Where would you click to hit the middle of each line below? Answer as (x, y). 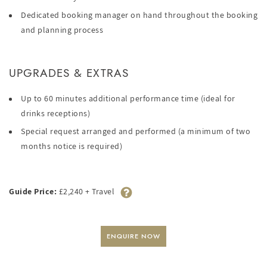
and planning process (62, 30)
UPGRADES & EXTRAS (69, 73)
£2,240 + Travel (86, 191)
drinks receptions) (55, 114)
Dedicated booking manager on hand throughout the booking (139, 15)
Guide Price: (33, 191)
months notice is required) (72, 146)
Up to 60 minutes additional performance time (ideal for (128, 99)
